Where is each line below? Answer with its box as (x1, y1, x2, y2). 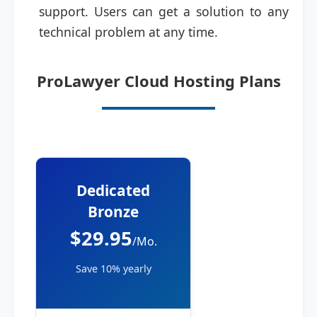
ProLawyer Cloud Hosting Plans (36, 70, 281, 91)
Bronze (88, 202, 139, 221)
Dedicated (76, 180, 150, 200)
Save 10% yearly (75, 262, 151, 275)
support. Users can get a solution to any (39, 3, 289, 20)
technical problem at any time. (39, 23, 218, 40)
